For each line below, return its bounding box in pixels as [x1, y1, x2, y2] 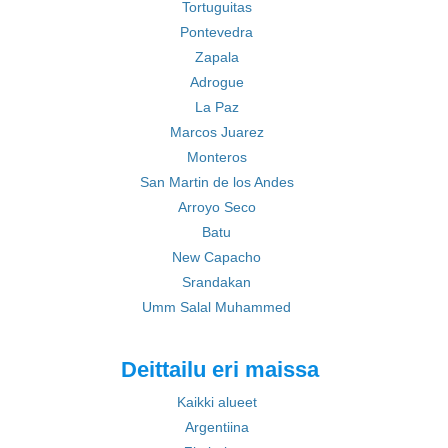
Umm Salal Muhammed [142, 299, 291, 315]
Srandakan [182, 274, 251, 290]
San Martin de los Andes [139, 174, 294, 190]
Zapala [194, 49, 239, 65]
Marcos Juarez [169, 124, 264, 140]
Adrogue [189, 74, 244, 90]
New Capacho [172, 249, 261, 265]
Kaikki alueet [176, 394, 257, 410]
